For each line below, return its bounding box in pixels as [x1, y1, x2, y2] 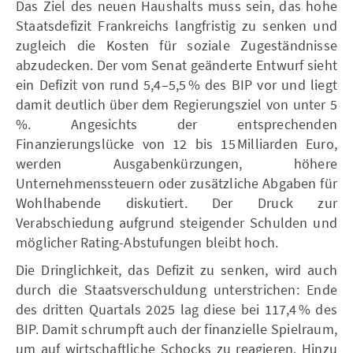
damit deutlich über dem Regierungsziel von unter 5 [16, 95, 337, 113]
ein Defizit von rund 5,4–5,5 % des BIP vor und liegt [16, 75, 337, 94]
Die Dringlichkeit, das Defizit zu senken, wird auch [16, 260, 337, 279]
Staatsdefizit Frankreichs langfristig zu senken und [16, 16, 337, 35]
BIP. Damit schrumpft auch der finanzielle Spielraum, [16, 319, 337, 338]
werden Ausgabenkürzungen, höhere [16, 154, 337, 173]
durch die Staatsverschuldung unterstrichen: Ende [16, 280, 337, 299]
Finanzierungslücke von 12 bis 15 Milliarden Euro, [16, 134, 337, 153]
